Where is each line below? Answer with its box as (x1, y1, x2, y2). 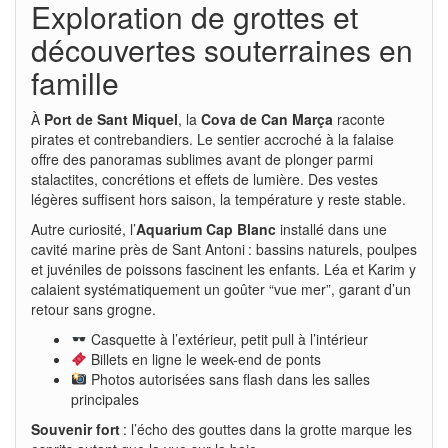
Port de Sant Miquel (44, 108, 178, 129)
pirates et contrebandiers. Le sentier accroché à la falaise (31, 128, 394, 149)
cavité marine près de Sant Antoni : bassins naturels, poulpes (31, 238, 417, 259)
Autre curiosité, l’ (31, 218, 136, 239)
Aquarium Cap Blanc (136, 218, 276, 239)
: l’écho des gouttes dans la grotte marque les (120, 418, 412, 439)
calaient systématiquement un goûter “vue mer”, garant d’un (31, 278, 411, 299)
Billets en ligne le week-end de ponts (86, 348, 321, 369)
